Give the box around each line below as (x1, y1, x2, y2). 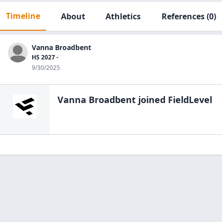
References (161, 11, 205, 22)
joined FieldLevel (136, 94, 212, 106)
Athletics (106, 11, 141, 22)
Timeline (6, 10, 40, 21)
